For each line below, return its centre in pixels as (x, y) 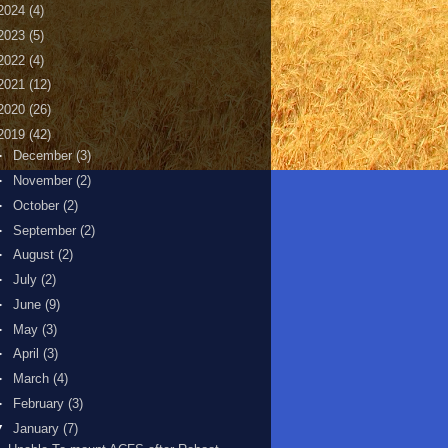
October (37, 205)
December (44, 156)
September (46, 230)
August (35, 255)
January (37, 428)
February (40, 403)
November (44, 181)
